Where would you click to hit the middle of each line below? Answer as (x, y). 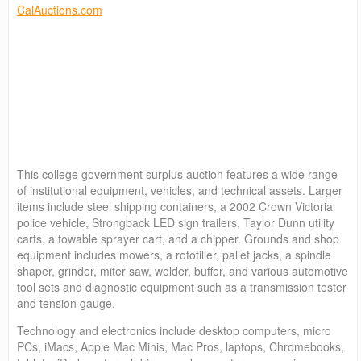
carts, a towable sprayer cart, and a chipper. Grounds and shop (178, 238)
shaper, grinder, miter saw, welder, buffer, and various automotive (183, 270)
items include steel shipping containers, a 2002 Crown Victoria (175, 206)
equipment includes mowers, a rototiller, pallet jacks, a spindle (174, 254)
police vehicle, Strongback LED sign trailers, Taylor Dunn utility (176, 222)
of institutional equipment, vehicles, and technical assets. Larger (180, 190)
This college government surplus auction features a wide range (177, 174)
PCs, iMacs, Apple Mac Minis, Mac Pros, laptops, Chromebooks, (180, 346)
